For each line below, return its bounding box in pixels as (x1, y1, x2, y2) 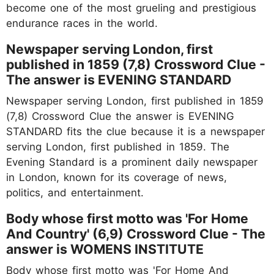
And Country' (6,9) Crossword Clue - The (6, 225, 265, 242)
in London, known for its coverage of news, (6, 171, 227, 183)
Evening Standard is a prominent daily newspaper (6, 155, 257, 168)
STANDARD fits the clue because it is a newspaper (6, 125, 265, 138)
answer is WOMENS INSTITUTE (6, 240, 204, 257)
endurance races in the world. (6, 17, 158, 29)
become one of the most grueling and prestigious (6, 1, 256, 14)
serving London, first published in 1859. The (6, 140, 229, 153)
